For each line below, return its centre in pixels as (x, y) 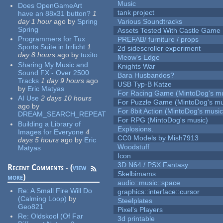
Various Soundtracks (150, 22)
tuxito (89, 55)
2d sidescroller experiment (159, 49)
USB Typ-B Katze (145, 84)
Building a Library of (50, 124)
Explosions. (136, 129)
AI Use (29, 98)
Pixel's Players (140, 210)
